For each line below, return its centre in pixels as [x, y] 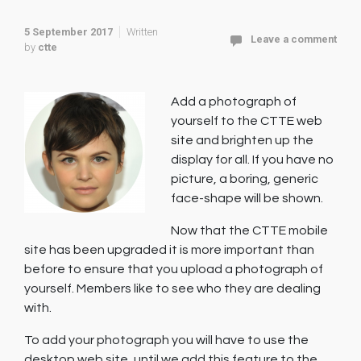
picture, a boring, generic [245, 179]
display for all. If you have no [252, 160]
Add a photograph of [234, 102]
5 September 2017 [68, 31]
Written [142, 31]
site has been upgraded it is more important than [169, 250]
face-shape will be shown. [247, 198]
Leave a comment [294, 39]
